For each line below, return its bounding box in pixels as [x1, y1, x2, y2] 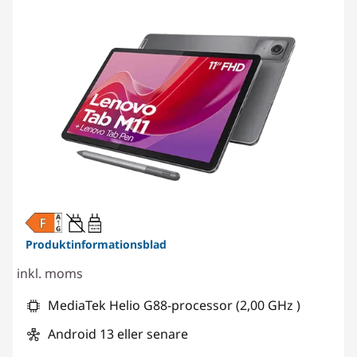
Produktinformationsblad [25, 236, 167, 252]
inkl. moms [17, 264, 83, 282]
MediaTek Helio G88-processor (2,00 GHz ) [48, 296, 300, 314]
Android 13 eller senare [48, 324, 188, 343]
